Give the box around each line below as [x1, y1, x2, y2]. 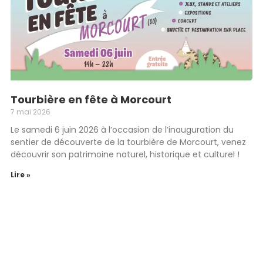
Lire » [11, 170, 31, 180]
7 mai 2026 [11, 107, 50, 117]
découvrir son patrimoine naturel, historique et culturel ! [11, 149, 240, 160]
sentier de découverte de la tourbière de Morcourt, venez [11, 136, 246, 148]
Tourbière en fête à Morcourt [11, 92, 171, 107]
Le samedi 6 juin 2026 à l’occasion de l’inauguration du [11, 124, 234, 136]
